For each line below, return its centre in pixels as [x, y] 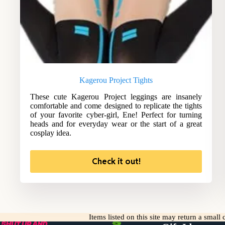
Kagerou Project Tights [116, 80]
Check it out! [116, 162]
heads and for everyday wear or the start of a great [116, 124]
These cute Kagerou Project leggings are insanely [116, 97]
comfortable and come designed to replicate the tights [116, 106]
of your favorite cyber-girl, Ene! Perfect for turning [116, 115]
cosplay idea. [51, 133]
